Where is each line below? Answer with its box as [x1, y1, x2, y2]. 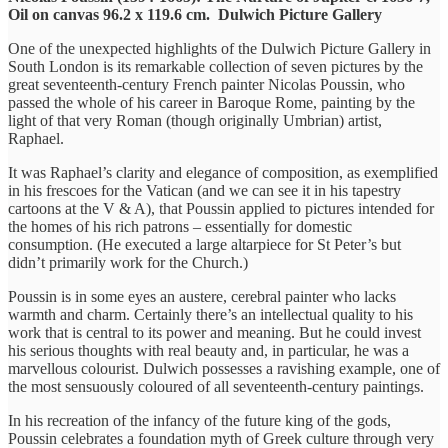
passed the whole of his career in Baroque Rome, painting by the [8, 93, 415, 111]
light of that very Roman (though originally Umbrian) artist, [8, 111, 382, 129]
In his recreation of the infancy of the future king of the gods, [8, 411, 391, 429]
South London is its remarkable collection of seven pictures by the [8, 57, 423, 75]
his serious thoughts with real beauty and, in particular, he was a [8, 341, 409, 359]
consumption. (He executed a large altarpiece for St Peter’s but [8, 235, 401, 253]
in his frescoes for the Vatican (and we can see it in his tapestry [8, 181, 401, 199]
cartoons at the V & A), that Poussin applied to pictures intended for [8, 199, 434, 217]
